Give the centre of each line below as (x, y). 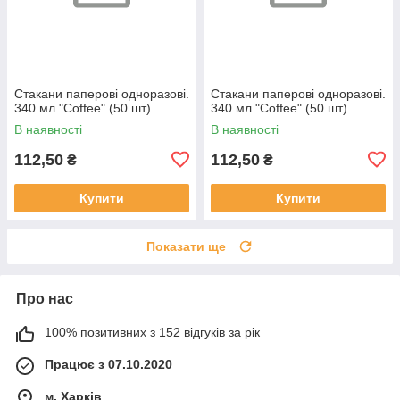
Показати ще (186, 246)
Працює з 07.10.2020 (108, 364)
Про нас (45, 298)
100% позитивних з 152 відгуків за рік (152, 332)
